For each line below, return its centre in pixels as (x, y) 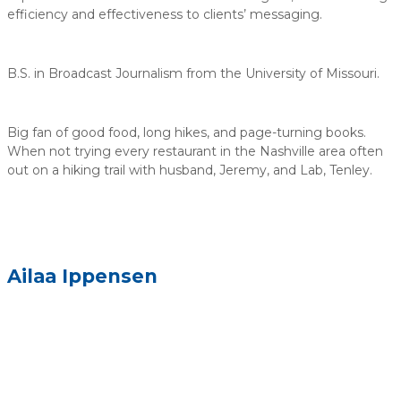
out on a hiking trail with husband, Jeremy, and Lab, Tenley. (190, 170)
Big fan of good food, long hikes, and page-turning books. (187, 132)
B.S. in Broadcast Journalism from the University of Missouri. (193, 73)
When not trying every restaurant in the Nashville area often (195, 151)
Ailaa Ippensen (82, 277)
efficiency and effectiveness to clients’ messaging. (165, 14)
